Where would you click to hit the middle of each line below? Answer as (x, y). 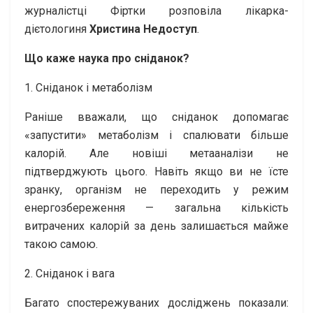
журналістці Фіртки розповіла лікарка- (156, 10)
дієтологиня (57, 29)
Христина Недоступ (143, 29)
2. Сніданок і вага (70, 273)
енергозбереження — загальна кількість (156, 208)
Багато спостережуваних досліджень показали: (156, 303)
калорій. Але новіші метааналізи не (156, 153)
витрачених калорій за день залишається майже (156, 226)
